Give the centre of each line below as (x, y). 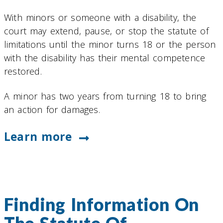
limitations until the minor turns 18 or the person (110, 44)
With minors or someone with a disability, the (100, 17)
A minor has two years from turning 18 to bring (105, 96)
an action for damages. (52, 110)
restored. (23, 71)
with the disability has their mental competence (105, 58)
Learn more (38, 136)
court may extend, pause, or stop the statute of (106, 31)
